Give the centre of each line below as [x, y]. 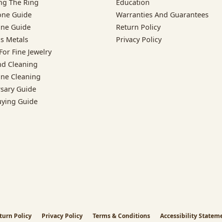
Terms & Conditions [121, 216]
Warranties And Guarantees [162, 14]
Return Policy [138, 27]
